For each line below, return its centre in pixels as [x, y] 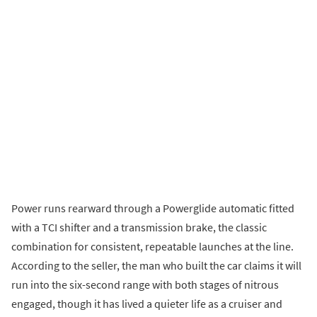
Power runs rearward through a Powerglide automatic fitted [153, 208]
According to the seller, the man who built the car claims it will [156, 266]
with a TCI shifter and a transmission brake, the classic [139, 227]
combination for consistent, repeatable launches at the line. [152, 247]
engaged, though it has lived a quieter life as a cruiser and [147, 304]
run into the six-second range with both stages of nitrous [145, 285]
